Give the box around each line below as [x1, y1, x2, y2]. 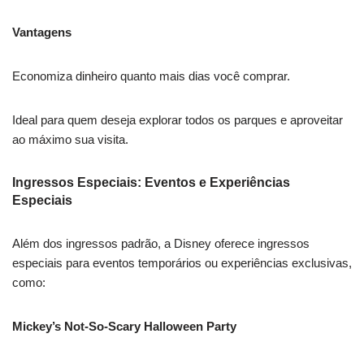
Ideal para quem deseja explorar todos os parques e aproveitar [12, 113, 343, 128]
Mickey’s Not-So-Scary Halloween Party [12, 319, 236, 334]
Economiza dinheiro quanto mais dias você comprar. [12, 69, 290, 84]
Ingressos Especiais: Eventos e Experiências [12, 175, 290, 190]
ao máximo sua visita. [12, 132, 128, 147]
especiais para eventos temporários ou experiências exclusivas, [12, 256, 352, 271]
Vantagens [12, 25, 71, 40]
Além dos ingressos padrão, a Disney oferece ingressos [12, 236, 310, 251]
